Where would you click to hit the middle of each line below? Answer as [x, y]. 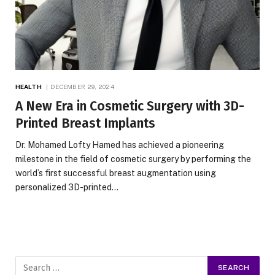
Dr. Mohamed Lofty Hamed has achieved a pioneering [120, 145]
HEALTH [29, 87]
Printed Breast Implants [85, 124]
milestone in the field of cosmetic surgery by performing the [133, 159]
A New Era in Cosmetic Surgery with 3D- [130, 107]
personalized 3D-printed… [67, 188]
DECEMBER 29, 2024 [82, 87]
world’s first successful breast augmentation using [116, 173]
